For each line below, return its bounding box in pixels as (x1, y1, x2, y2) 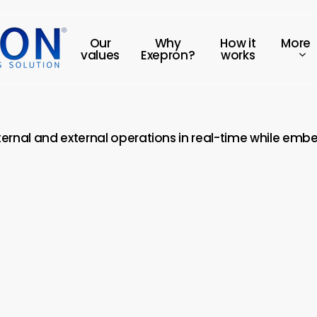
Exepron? (141, 47, 195, 64)
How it (220, 35, 256, 52)
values (81, 47, 120, 64)
